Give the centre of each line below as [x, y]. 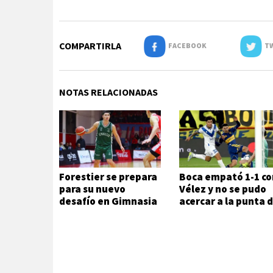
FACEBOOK [186, 45]
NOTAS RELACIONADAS [108, 92]
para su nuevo [92, 189]
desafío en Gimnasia [108, 201]
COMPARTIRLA [90, 46]
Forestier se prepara [108, 177]
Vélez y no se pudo [223, 189]
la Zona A [201, 214]
